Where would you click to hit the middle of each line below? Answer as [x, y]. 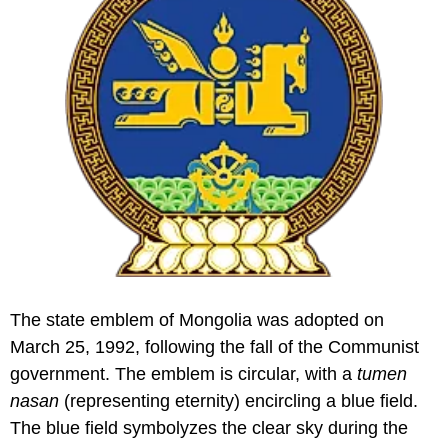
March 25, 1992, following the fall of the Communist [214, 347]
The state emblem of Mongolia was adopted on [197, 320]
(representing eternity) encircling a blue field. [238, 401]
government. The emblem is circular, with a [183, 374]
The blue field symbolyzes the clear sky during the [209, 428]
